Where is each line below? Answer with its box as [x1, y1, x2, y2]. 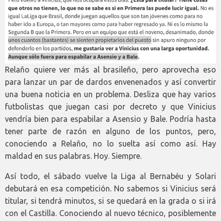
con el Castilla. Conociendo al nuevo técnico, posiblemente [5, 209, 216, 218]
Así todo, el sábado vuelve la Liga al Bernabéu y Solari [5, 172, 216, 181]
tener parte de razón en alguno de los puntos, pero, [5, 127, 216, 136]
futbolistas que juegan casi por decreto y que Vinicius [5, 102, 216, 111]
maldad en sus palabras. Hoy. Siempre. [5, 151, 142, 161]
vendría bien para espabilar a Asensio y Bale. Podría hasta [5, 114, 216, 124]
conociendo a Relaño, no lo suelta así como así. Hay [5, 139, 216, 148]
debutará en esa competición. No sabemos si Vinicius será [5, 184, 216, 193]
